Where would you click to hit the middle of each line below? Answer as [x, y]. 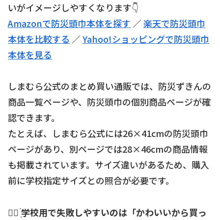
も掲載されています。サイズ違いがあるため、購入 [109, 165]
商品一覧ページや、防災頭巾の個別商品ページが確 [109, 102]
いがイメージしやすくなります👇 [73, 8]
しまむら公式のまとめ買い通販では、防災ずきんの [110, 86]
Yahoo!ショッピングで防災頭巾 [146, 39]
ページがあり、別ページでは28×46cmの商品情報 [108, 149]
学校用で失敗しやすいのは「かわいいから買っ [114, 212]
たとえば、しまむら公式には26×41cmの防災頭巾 [108, 133]
